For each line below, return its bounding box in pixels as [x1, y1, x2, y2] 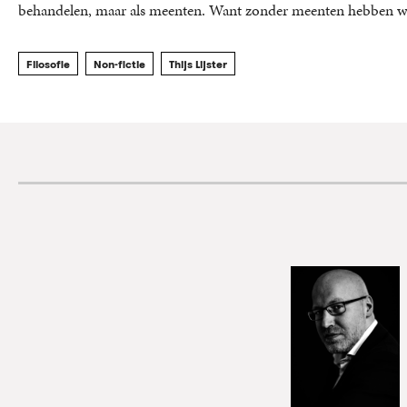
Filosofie [26, 55, 70, 72]
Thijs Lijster [169, 55, 227, 72]
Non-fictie [94, 55, 145, 72]
